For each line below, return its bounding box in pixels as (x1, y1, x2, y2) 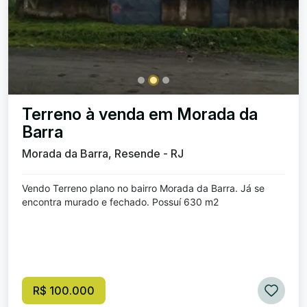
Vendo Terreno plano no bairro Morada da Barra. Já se (22, 182, 265, 194)
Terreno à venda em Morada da (22, 104, 258, 124)
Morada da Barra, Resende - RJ (22, 147, 184, 160)
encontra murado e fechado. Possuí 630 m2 (22, 196, 219, 208)
